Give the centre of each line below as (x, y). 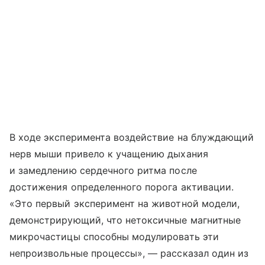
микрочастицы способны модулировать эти (114, 236)
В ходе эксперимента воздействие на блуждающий (132, 137)
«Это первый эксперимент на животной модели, (125, 203)
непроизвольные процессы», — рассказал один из (129, 253)
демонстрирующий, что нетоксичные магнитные (125, 220)
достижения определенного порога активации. (122, 187)
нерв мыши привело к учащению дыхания (109, 153)
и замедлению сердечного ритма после (103, 170)
